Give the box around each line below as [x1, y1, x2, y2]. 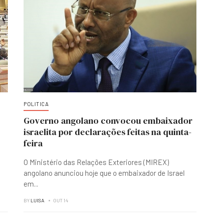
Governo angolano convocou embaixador [24, 114, 192, 127]
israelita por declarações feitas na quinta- [24, 126, 192, 138]
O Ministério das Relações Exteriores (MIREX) [24, 158, 169, 166]
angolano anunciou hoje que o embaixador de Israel [24, 168, 185, 177]
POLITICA [24, 101, 49, 107]
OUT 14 [53, 197, 68, 203]
